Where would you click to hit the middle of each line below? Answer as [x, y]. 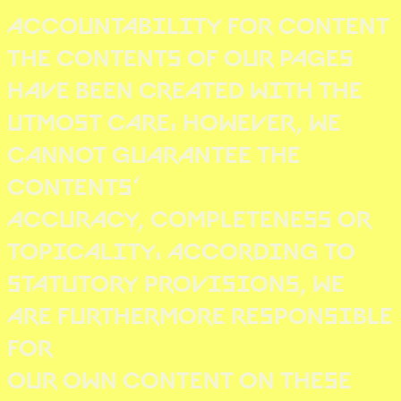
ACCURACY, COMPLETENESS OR [189, 216]
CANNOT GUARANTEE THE [154, 151]
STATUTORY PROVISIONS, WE [176, 280]
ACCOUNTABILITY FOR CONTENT [198, 22]
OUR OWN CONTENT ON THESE [179, 377]
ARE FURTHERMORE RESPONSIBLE [200, 312]
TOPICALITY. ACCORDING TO [181, 248]
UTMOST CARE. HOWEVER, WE [174, 119]
